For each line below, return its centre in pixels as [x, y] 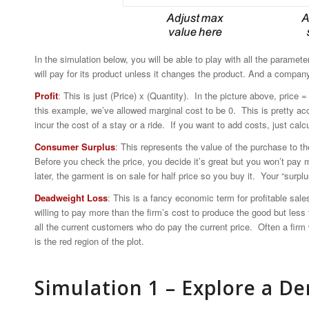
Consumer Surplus [75, 147]
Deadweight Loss [71, 198]
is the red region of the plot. [89, 241]
